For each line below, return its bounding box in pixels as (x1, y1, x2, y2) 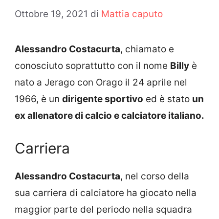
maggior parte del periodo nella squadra (15, 204, 192, 215)
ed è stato (143, 93, 192, 105)
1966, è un (15, 93, 62, 105)
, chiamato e (120, 43, 174, 55)
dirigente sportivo (62, 93, 143, 105)
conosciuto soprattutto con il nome (15, 60, 170, 71)
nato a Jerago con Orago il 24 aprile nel (15, 76, 187, 88)
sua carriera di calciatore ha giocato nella (15, 187, 197, 198)
